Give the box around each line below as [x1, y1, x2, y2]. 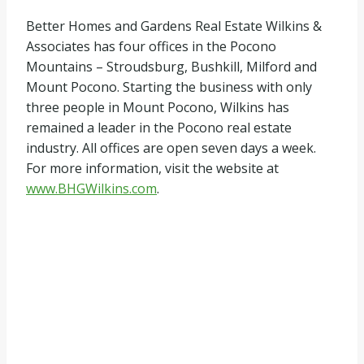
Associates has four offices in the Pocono [26, 37, 276, 55]
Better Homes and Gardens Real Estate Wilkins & [26, 17, 322, 35]
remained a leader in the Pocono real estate [26, 119, 292, 136]
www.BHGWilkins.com [26, 180, 157, 197]
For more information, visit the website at [26, 159, 279, 177]
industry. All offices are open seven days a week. [26, 139, 316, 157]
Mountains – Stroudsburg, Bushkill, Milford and [26, 58, 317, 76]
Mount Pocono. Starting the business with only [26, 78, 312, 96]
